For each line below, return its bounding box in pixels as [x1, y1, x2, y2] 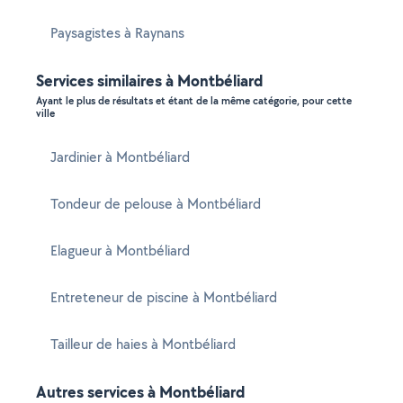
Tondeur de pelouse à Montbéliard [50, 194, 261, 213]
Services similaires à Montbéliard [36, 69, 263, 92]
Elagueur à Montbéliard [50, 241, 190, 260]
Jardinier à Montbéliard [50, 148, 190, 166]
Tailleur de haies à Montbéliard [50, 335, 236, 354]
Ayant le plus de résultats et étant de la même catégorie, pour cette [36, 94, 352, 108]
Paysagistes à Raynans [50, 23, 184, 42]
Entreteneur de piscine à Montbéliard [50, 288, 277, 307]
